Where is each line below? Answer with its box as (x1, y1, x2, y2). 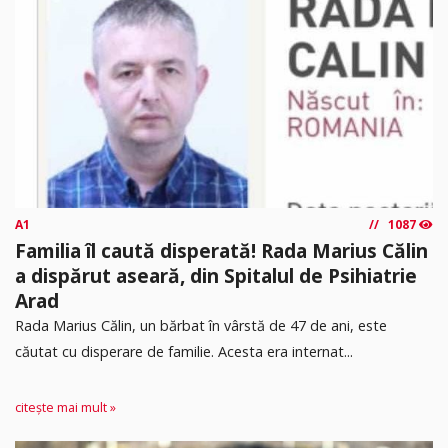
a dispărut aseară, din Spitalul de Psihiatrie (15, 261, 417, 289)
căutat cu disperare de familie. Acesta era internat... (15, 341, 353, 361)
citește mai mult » (15, 398, 116, 416)
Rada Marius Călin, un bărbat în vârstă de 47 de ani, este (15, 315, 387, 335)
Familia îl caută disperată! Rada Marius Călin (15, 236, 428, 264)
